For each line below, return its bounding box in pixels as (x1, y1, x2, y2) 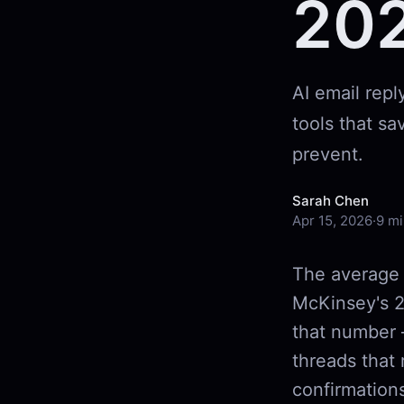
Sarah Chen (292, 192, 369, 209)
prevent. (292, 143, 363, 165)
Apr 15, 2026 (292, 212, 372, 229)
